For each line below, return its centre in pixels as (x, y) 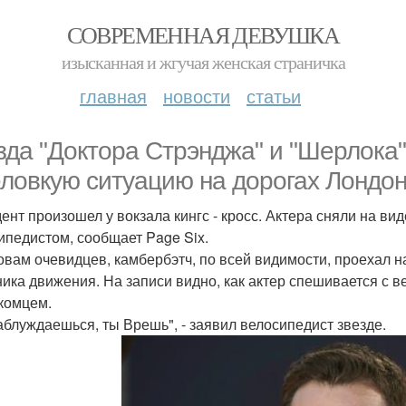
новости (197, 96)
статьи (274, 96)
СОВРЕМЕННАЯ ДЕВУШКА (203, 34)
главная (113, 96)
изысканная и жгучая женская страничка (203, 62)
